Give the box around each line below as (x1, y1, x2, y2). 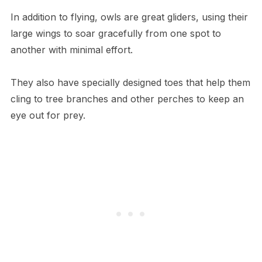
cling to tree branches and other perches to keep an (10, 93, 244, 105)
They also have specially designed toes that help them (10, 77, 250, 89)
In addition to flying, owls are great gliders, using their (10, 11, 248, 23)
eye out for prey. (10, 109, 85, 122)
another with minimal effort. (10, 44, 136, 56)
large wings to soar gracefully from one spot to (10, 27, 221, 40)
